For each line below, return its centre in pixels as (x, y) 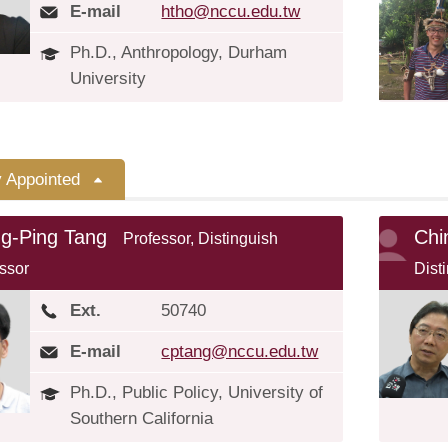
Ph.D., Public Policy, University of (197, 392)
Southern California (142, 418)
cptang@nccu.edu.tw (240, 351)
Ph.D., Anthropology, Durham (179, 52)
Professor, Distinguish (201, 238)
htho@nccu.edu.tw (231, 11)
